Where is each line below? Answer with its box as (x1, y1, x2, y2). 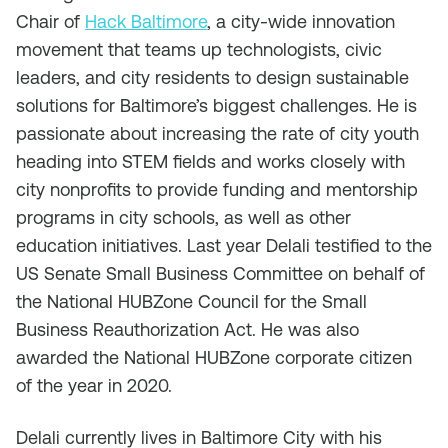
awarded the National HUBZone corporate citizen (16, 347, 412, 368)
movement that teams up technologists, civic (16, 39, 382, 60)
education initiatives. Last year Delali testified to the (16, 235, 432, 256)
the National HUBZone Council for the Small (16, 291, 367, 312)
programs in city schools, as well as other (16, 207, 351, 228)
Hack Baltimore (85, 11, 207, 32)
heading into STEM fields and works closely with (16, 151, 405, 172)
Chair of (16, 11, 85, 32)
